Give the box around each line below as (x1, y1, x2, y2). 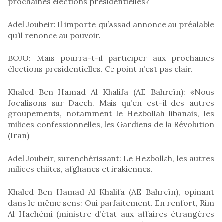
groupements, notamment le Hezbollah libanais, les (8, 108, 214, 118)
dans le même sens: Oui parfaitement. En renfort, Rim (8, 197, 214, 208)
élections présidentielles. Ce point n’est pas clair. (8, 63, 193, 74)
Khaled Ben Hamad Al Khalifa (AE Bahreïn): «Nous (8, 86, 214, 97)
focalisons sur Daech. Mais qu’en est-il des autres (8, 97, 214, 108)
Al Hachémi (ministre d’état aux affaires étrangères (8, 208, 214, 219)
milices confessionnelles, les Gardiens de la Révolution (8, 119, 214, 129)
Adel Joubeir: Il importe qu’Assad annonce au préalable (8, 19, 214, 29)
